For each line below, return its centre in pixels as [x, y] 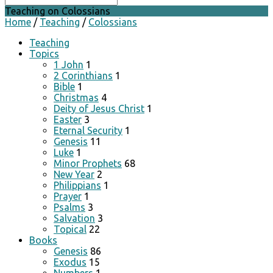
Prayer [68, 196]
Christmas [76, 97]
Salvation [74, 218]
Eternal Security [88, 130]
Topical [70, 229]
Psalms [69, 207]
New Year [74, 174]
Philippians [77, 185]
